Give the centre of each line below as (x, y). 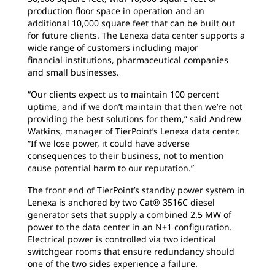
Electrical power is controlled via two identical (122, 239)
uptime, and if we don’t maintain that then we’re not (135, 107)
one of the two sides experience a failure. (113, 264)
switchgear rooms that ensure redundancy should (131, 252)
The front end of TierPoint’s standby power (117, 190)
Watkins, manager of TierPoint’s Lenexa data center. (134, 131)
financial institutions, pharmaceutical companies (128, 60)
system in (225, 190)
